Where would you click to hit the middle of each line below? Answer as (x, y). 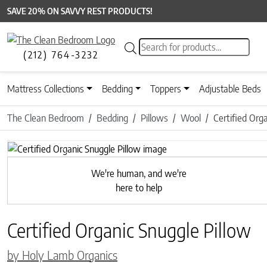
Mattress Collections (46, 89)
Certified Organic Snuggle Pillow (129, 230)
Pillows (154, 118)
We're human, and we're (139, 173)
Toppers (166, 89)
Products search (169, 45)
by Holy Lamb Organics (62, 254)
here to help (139, 187)
